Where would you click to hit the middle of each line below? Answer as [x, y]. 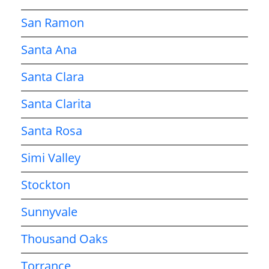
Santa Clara [53, 76]
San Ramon [53, 22]
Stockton [46, 184]
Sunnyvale [49, 211]
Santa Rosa [52, 130]
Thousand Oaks [65, 238]
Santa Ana [49, 49]
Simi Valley [51, 157]
